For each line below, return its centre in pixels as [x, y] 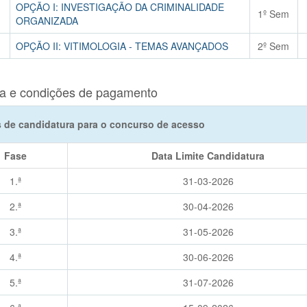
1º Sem [273, 14]
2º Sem [273, 46]
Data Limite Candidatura [208, 156]
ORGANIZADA [47, 21]
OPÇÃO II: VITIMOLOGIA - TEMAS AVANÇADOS [122, 46]
